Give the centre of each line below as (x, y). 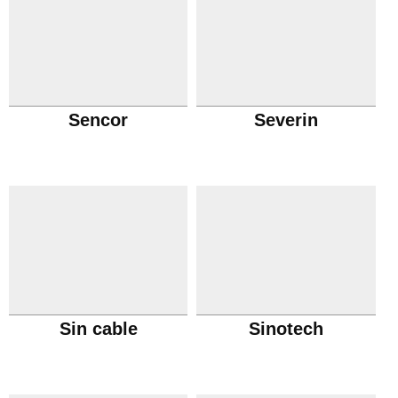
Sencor (99, 120)
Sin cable (98, 329)
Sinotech (287, 329)
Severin (287, 120)
